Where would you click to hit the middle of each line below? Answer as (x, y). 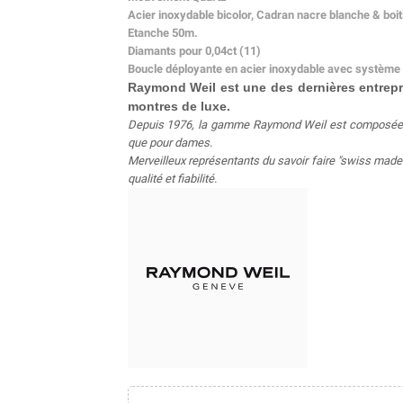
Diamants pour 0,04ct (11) (194, 50)
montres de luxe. (180, 106)
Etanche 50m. (164, 32)
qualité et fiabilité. (173, 178)
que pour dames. (171, 142)
